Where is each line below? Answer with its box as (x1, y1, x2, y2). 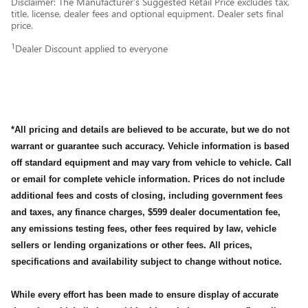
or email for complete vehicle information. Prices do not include (11, 174, 285, 185)
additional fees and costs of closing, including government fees (11, 190, 283, 201)
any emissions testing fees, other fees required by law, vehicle (11, 223, 276, 234)
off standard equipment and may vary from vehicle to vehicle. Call (11, 157, 291, 168)
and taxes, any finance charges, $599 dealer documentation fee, (11, 207, 280, 218)
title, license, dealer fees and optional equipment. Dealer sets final (11, 7, 283, 21)
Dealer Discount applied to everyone (15, 42, 168, 56)
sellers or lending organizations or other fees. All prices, (11, 240, 252, 251)
